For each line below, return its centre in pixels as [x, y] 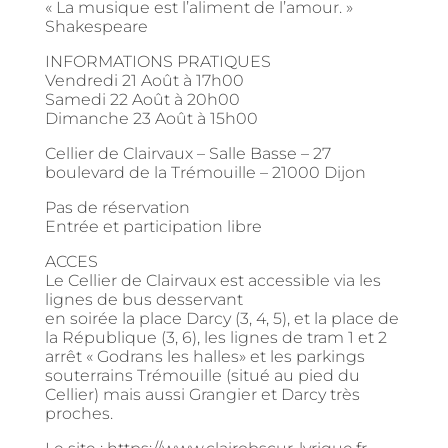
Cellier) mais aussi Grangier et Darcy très [202, 395]
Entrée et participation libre [153, 227]
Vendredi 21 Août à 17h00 [144, 81]
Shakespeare [96, 27]
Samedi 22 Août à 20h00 [142, 100]
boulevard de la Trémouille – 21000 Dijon [205, 173]
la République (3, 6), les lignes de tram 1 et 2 [215, 338]
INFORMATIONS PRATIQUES [157, 62]
